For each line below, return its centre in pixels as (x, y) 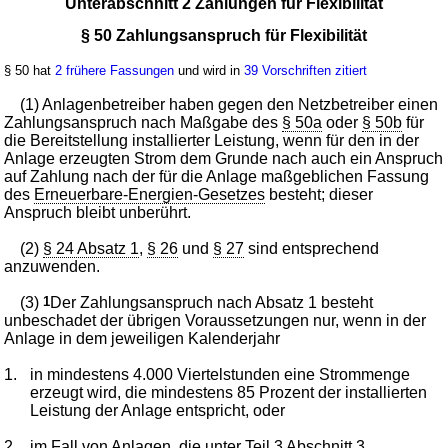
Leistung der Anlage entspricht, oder (158, 410)
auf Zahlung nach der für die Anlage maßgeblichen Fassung (217, 176)
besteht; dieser (319, 194)
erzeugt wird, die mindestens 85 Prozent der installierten (229, 392)
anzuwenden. (52, 266)
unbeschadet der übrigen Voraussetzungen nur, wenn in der (215, 320)
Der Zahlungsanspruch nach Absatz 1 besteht (212, 302)
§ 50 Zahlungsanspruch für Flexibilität (224, 35)
